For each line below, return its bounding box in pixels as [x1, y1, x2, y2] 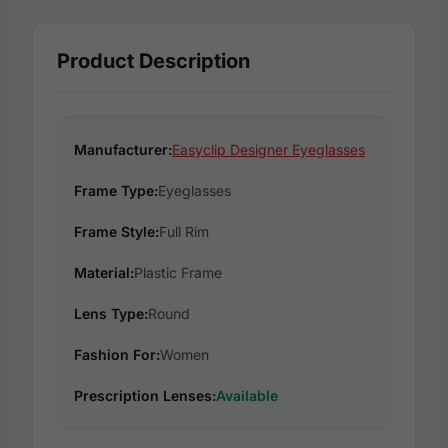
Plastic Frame [134, 264, 222, 282]
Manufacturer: [74, 141, 172, 159]
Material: [74, 264, 134, 282]
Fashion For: [74, 346, 160, 364]
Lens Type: [74, 305, 148, 323]
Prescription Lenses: [74, 387, 216, 405]
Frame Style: [74, 223, 159, 241]
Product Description [57, 49, 250, 74]
